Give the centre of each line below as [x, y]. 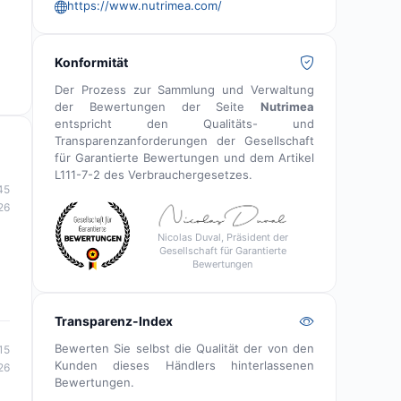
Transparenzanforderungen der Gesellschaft [184, 140]
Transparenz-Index [114, 320]
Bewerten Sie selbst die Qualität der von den [184, 348]
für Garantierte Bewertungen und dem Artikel [184, 157]
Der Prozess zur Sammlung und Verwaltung [184, 89]
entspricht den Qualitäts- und [184, 123]
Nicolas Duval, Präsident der [222, 237]
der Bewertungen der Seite [158, 106]
